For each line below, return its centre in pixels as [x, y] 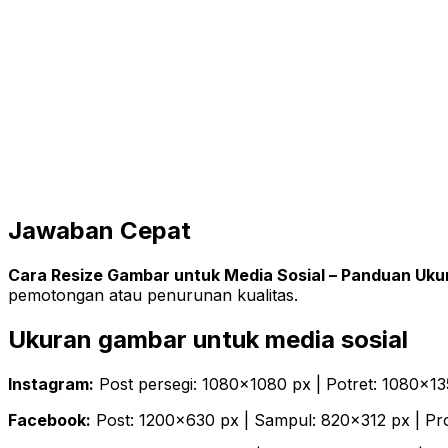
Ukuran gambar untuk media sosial [208, 339]
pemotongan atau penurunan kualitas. [153, 294]
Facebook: [49, 419]
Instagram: [51, 383]
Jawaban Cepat [99, 231]
